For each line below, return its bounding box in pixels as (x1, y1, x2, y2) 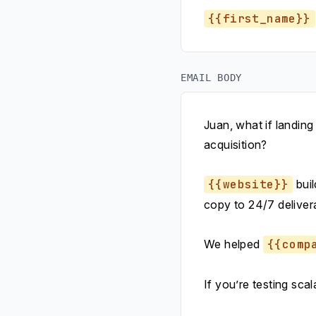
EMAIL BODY (181, 72, 242, 83)
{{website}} (208, 177, 289, 192)
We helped (204, 237, 263, 251)
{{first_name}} (208, 11, 311, 26)
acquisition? (204, 138, 267, 152)
